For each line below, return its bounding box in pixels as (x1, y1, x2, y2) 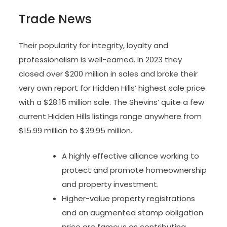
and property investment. (62, 179, 159, 190)
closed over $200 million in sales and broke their (19, 68, 198, 79)
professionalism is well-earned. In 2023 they (19, 54, 182, 65)
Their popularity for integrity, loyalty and (19, 40, 169, 51)
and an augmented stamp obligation (62, 207, 204, 218)
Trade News (19, 11, 92, 27)
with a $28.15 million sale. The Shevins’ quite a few (19, 96, 205, 107)
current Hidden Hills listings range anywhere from (19, 110, 202, 122)
